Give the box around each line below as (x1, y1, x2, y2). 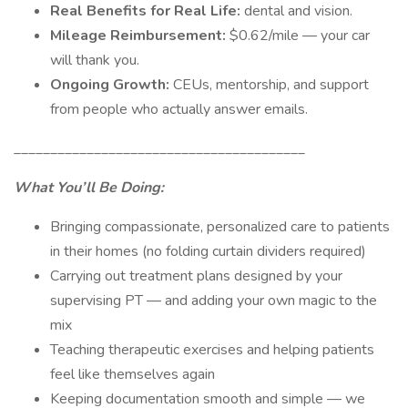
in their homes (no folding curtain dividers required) (50, 241, 366, 261)
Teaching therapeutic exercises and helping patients (50, 340, 374, 360)
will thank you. (50, 50, 139, 70)
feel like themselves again (50, 364, 215, 384)
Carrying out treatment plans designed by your (50, 266, 342, 286)
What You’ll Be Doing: (14, 178, 164, 198)
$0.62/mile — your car (229, 25, 370, 46)
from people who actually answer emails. (50, 99, 308, 119)
